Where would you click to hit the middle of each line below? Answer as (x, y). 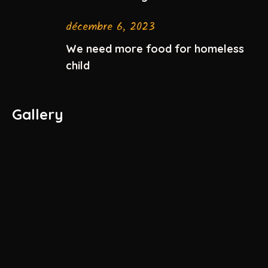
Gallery (38, 115)
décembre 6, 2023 (110, 28)
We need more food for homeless (155, 49)
